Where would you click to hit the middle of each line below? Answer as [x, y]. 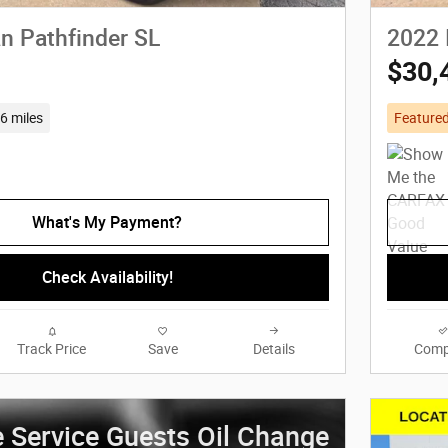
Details [273, 348]
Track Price [51, 348]
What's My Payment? [107, 222]
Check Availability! [107, 277]
